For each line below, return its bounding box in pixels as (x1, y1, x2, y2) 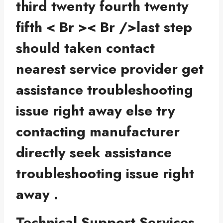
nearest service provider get (16, 59, 204, 80)
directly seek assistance (16, 142, 172, 163)
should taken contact (16, 38, 155, 59)
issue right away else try (16, 101, 175, 121)
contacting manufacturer (16, 121, 180, 142)
